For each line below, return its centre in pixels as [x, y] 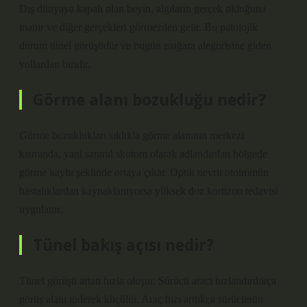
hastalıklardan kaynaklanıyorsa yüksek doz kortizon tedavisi [149, 191]
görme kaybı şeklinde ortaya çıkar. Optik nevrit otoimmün [144, 172]
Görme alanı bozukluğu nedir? [149, 100]
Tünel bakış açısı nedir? [123, 245]
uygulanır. [41, 209]
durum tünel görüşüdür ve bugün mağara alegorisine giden [145, 46]
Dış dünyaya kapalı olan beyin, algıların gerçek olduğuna [143, 9]
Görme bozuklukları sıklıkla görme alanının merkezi [132, 135]
